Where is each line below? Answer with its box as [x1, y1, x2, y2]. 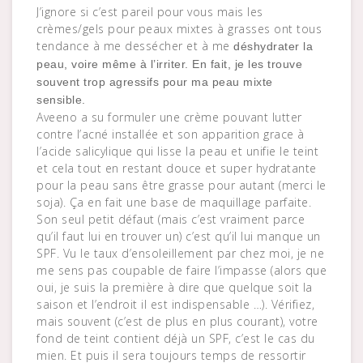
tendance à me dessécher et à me [36, 38, 233, 54]
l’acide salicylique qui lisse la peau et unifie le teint [36, 143, 318, 160]
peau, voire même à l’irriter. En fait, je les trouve [36, 58, 302, 71]
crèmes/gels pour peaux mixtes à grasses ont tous [36, 21, 322, 37]
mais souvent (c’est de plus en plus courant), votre [36, 314, 318, 330]
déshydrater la [233, 40, 313, 53]
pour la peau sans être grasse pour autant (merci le [36, 177, 327, 194]
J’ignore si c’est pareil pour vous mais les [36, 4, 263, 20]
